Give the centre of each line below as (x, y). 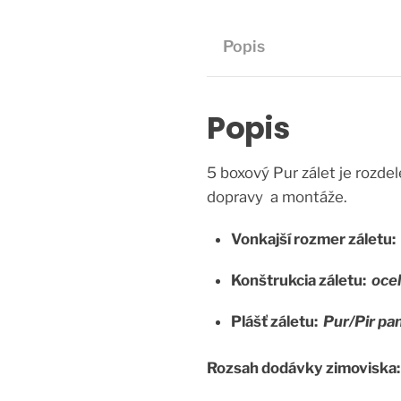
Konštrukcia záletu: (302, 281)
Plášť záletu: (277, 321)
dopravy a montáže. (277, 197)
